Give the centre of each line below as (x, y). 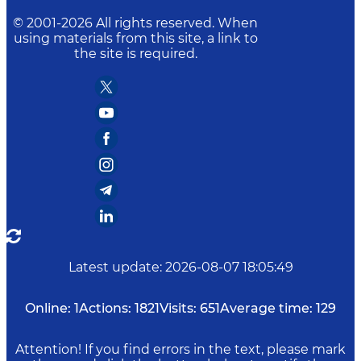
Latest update (114, 267)
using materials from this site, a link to (135, 38)
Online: (48, 308)
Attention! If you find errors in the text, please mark (180, 349)
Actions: (105, 308)
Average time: (266, 308)
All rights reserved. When (177, 23)
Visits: (178, 308)
